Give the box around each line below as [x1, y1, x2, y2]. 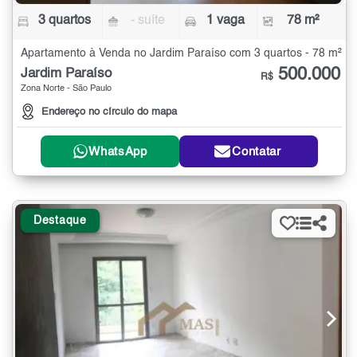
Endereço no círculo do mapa [41, 107, 177, 118]
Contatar [232, 145, 281, 158]
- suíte [131, 14, 166, 27]
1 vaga [206, 14, 245, 27]
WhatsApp [88, 145, 147, 158]
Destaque [33, 215, 87, 227]
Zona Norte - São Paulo [21, 84, 112, 93]
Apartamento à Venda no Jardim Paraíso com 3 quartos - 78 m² [21, 47, 342, 59]
